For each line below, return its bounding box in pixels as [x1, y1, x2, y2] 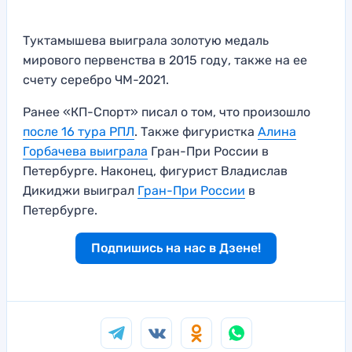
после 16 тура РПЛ [23, 123, 134, 139]
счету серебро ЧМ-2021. [23, 71, 169, 87]
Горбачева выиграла [23, 143, 148, 159]
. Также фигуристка [134, 123, 258, 139]
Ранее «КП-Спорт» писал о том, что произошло [23, 104, 310, 119]
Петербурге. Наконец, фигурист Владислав [23, 163, 288, 178]
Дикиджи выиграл [23, 182, 137, 198]
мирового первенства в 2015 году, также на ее [23, 52, 307, 68]
